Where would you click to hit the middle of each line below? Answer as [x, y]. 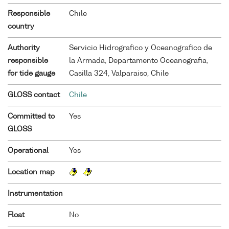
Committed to [31, 116]
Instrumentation [35, 193]
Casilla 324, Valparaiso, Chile [119, 73]
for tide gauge [31, 73]
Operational [28, 151]
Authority [24, 48]
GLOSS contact [34, 95]
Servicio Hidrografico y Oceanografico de [141, 48]
